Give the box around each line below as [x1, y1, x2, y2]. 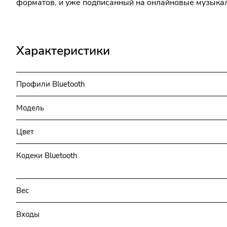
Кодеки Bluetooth [16, 150, 78, 161]
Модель [16, 102, 44, 113]
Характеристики [16, 42, 110, 59]
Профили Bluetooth [16, 79, 85, 89]
